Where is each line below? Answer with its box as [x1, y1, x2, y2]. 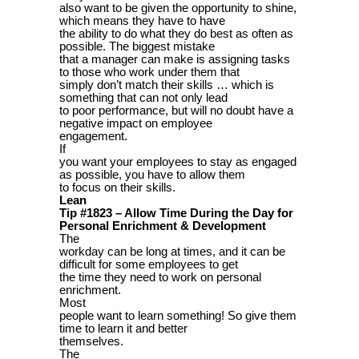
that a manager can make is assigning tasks [59, 52, 290, 66]
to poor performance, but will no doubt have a [59, 103, 293, 117]
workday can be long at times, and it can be [59, 244, 285, 258]
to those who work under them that [59, 65, 240, 79]
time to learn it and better [59, 321, 188, 335]
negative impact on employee [59, 116, 212, 130]
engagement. [59, 129, 127, 143]
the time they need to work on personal [59, 270, 261, 284]
